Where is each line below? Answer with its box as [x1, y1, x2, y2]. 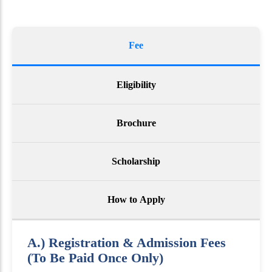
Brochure [116, 118, 156, 128]
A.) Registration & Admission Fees [27, 236, 226, 250]
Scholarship [112, 156, 160, 166]
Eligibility [116, 80, 156, 90]
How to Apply [107, 194, 165, 205]
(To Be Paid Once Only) [27, 251, 163, 265]
